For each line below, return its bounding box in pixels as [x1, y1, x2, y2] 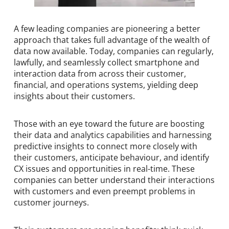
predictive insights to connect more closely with [13, 141, 197, 152]
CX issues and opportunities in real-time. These [13, 163, 195, 175]
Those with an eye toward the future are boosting [13, 118, 204, 130]
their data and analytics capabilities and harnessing [13, 129, 212, 141]
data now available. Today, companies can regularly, [13, 45, 214, 57]
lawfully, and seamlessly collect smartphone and [13, 57, 199, 68]
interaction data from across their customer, [13, 68, 186, 80]
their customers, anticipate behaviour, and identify [13, 152, 209, 164]
